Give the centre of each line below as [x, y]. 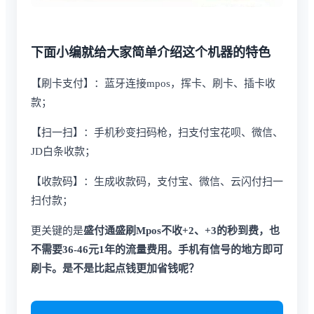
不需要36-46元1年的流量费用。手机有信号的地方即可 [157, 249]
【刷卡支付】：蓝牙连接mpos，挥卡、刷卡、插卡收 [153, 83]
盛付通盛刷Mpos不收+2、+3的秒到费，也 [182, 230]
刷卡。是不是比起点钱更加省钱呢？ [115, 268]
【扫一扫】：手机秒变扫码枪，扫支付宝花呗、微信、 [157, 132]
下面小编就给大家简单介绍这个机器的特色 [151, 52]
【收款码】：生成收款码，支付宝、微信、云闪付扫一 [157, 181]
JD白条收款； [63, 151]
